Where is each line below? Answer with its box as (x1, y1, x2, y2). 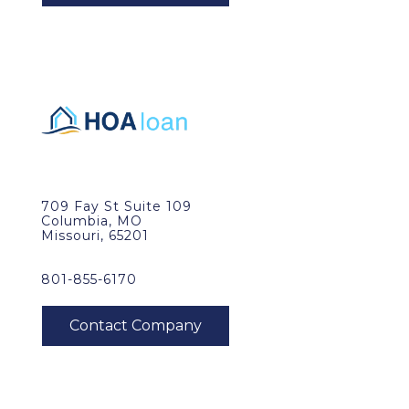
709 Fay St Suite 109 (41, 198, 192, 215)
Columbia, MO (41, 213, 142, 229)
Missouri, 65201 (41, 227, 149, 244)
